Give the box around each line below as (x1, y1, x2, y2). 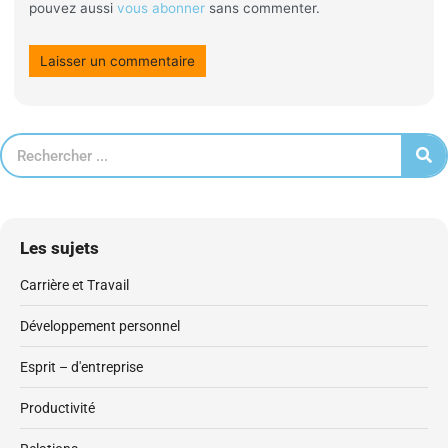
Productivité (20, 399, 95, 416)
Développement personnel (20, 317, 180, 334)
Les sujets (20, 238, 99, 259)
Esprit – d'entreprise (20, 358, 143, 375)
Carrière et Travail (20, 276, 129, 293)
